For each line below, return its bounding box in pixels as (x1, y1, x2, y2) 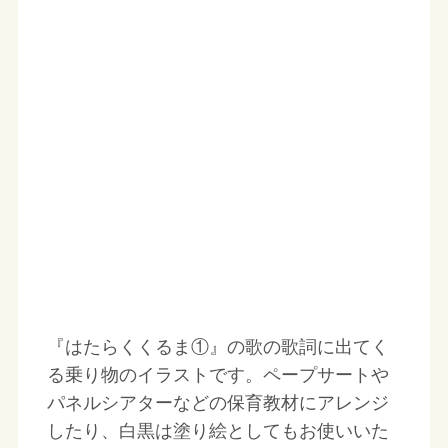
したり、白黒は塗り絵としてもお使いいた (46, 420, 389, 441)
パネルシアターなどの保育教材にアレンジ (46, 392, 389, 413)
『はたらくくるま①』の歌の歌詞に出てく (46, 336, 389, 357)
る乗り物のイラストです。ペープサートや (46, 364, 389, 385)
